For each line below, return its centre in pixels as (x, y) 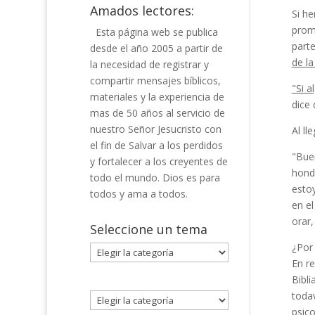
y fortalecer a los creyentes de (159, 161)
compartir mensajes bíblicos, (155, 81)
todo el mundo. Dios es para (155, 178)
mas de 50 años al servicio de (157, 113)
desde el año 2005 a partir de (156, 48)
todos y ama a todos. (139, 194)
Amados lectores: (142, 11)
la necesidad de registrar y (149, 64)
